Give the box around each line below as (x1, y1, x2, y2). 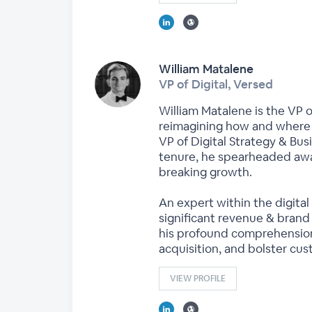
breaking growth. (159, 164, 252, 180)
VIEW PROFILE (170, 273, 226, 284)
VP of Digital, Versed (159, 77, 273, 92)
